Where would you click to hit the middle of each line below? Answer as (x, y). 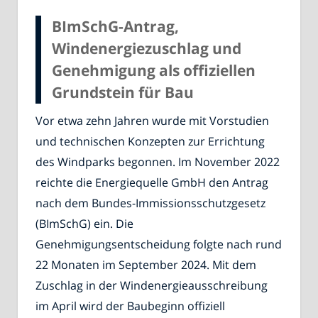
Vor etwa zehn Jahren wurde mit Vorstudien (152, 121)
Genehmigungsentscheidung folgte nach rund (159, 245)
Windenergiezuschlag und (147, 48)
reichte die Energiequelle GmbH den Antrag (152, 183)
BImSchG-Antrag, (115, 26)
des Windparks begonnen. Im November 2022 (158, 162)
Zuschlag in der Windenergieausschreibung (152, 286)
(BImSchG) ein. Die (84, 224)
